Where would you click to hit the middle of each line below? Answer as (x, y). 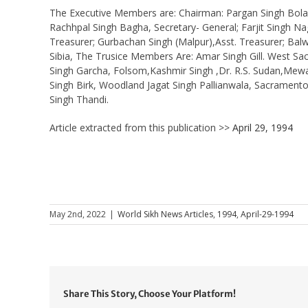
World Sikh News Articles (165, 214)
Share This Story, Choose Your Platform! (150, 294)
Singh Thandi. (79, 99)
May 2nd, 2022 (78, 214)
